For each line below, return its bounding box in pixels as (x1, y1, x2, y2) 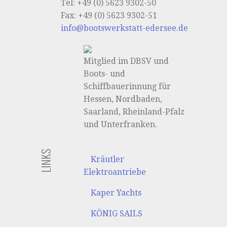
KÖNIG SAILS (91, 209, 143, 219)
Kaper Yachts (91, 188, 142, 198)
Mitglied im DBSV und (84, 56, 169, 66)
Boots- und (84, 69, 126, 79)
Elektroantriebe (84, 167, 146, 177)
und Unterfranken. (84, 120, 158, 130)
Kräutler (91, 155, 125, 165)
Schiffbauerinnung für (84, 82, 171, 92)
